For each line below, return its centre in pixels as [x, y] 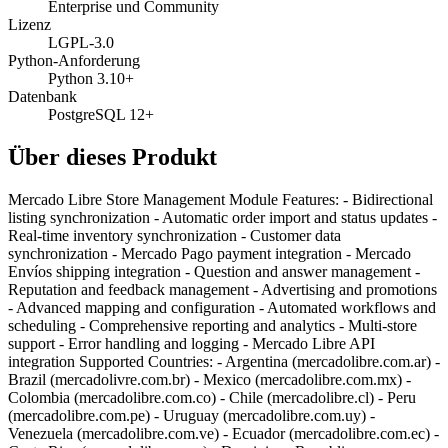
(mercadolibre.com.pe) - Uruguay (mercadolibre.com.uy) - [191, 415]
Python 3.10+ [91, 79]
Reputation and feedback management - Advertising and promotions [222, 289]
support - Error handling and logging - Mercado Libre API [191, 343]
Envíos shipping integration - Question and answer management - [214, 271]
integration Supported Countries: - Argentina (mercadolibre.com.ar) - [224, 361]
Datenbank [42, 97]
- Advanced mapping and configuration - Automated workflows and [222, 307]
